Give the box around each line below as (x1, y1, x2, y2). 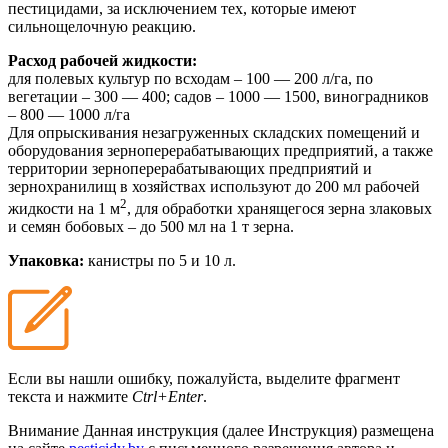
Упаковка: (8, 252, 88, 270)
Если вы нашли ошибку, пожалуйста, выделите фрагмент (8, 370, 400, 388)
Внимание (8, 422, 79, 440)
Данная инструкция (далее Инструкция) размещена (83, 422, 434, 440)
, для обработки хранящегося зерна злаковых (127, 200, 432, 218)
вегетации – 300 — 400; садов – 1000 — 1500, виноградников (8, 87, 429, 105)
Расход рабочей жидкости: (8, 51, 197, 69)
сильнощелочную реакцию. (8, 17, 196, 35)
